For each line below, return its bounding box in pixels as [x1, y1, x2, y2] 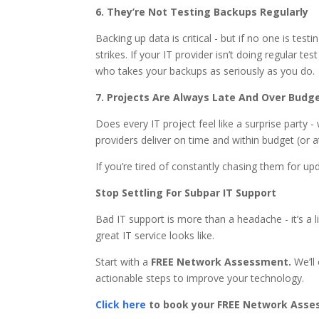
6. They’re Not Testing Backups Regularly [95, 5, 309, 19]
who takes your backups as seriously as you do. [95, 64, 315, 78]
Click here [95, 298, 147, 311]
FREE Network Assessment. [151, 255, 292, 268]
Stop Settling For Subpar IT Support [95, 186, 277, 199]
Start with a [95, 255, 152, 268]
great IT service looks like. [95, 229, 215, 242]
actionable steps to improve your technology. [95, 271, 305, 285]
